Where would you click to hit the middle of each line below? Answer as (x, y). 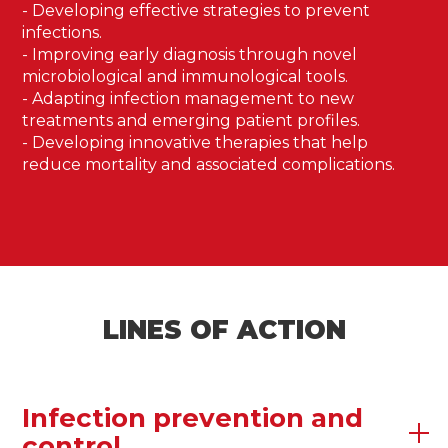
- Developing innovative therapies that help (195, 142)
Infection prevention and (193, 418)
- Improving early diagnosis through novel (190, 54)
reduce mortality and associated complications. (209, 164)
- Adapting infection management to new (188, 98)
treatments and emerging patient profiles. (191, 120)
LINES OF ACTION (224, 330)
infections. (62, 32)
